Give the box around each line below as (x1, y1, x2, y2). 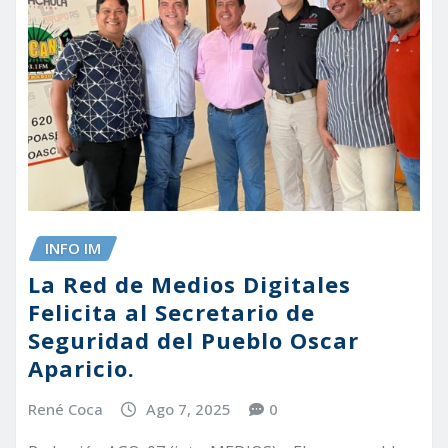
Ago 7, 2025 (145, 399, 231, 420)
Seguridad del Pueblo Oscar (28, 325, 359, 356)
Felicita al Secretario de (28, 297, 315, 328)
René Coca (28, 399, 103, 420)
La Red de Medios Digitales (28, 269, 351, 300)
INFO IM (45, 237, 101, 258)
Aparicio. (28, 353, 135, 384)
